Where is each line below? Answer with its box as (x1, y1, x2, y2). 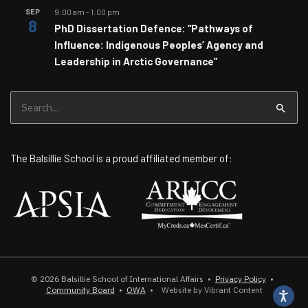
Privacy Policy (214, 274, 266, 285)
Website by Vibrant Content (157, 285, 263, 296)
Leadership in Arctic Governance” (54, 55, 217, 68)
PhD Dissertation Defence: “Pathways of (54, 22, 253, 35)
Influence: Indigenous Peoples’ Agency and (54, 38, 263, 52)
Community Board (45, 285, 115, 296)
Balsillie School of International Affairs (60, 274, 203, 285)
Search (10, 91, 41, 104)
